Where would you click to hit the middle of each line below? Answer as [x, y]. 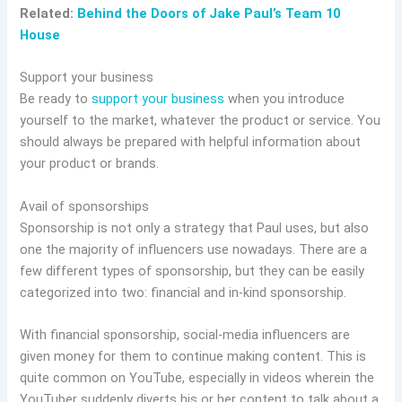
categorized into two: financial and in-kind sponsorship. [185, 292]
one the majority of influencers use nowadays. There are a [194, 249]
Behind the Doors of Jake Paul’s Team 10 [209, 13]
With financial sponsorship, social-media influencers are [185, 334]
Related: [49, 13]
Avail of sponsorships [87, 206]
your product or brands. [92, 164]
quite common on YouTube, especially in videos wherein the [197, 377]
